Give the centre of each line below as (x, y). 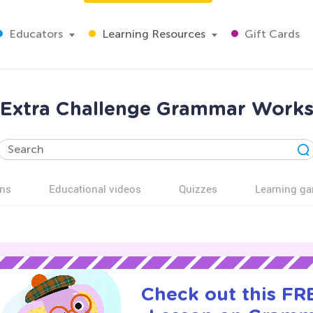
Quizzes (198, 189)
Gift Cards (271, 34)
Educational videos (95, 189)
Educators (35, 34)
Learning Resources (152, 34)
